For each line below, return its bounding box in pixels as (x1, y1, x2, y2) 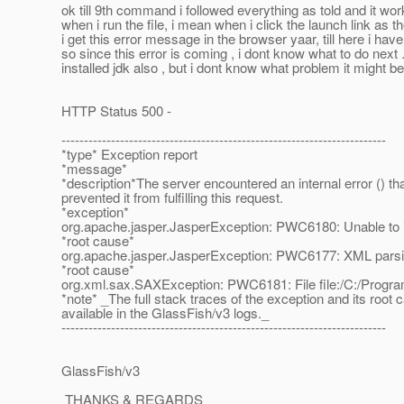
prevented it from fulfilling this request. (54, 188, 283, 207)
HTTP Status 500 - (54, 101, 171, 121)
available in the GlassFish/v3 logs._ (54, 303, 269, 323)
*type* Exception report (54, 144, 197, 164)
